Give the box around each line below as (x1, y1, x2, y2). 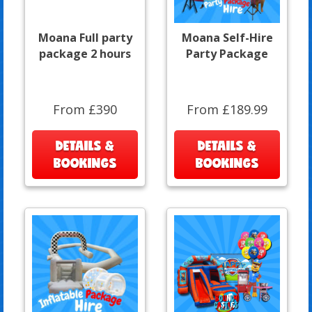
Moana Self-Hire (181, 29, 273, 45)
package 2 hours (39, 45, 131, 61)
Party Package (186, 45, 268, 61)
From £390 (53, 100, 117, 118)
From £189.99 (187, 100, 267, 118)
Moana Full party (38, 29, 132, 45)
